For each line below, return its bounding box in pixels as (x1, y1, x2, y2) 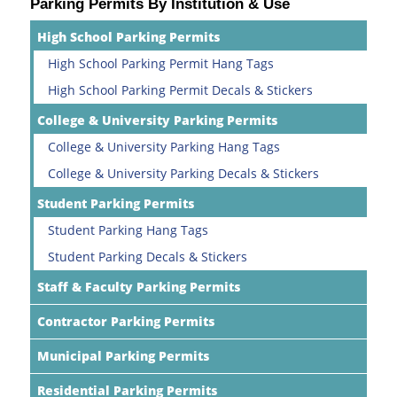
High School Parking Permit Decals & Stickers (48, 82, 313, 99)
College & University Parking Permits (37, 112, 277, 129)
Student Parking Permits (37, 194, 194, 212)
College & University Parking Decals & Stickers (48, 164, 319, 182)
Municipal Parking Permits (37, 346, 209, 364)
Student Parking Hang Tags (48, 221, 208, 238)
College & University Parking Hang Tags (48, 137, 280, 155)
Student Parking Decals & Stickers (48, 247, 247, 265)
